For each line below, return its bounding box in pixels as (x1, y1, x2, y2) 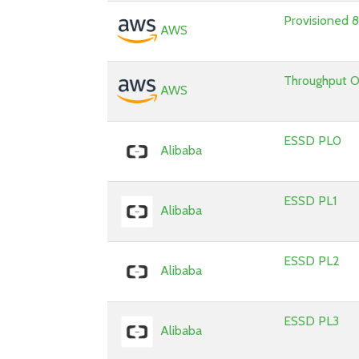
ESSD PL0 (284, 133, 342, 148)
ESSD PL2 (284, 253, 341, 268)
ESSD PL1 (284, 193, 337, 208)
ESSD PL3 (284, 313, 340, 329)
